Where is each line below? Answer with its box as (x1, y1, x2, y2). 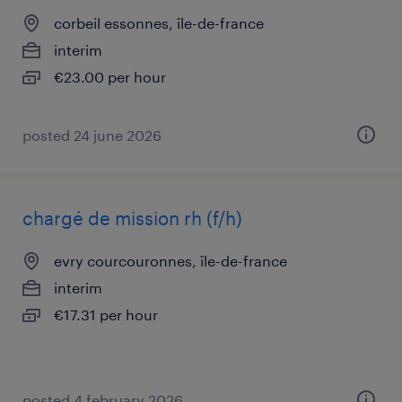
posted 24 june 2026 (22, 127, 162, 144)
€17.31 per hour (54, 306, 158, 323)
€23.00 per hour (54, 68, 166, 85)
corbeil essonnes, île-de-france (54, 14, 264, 31)
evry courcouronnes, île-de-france (54, 252, 287, 269)
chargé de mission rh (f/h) (22, 207, 242, 229)
